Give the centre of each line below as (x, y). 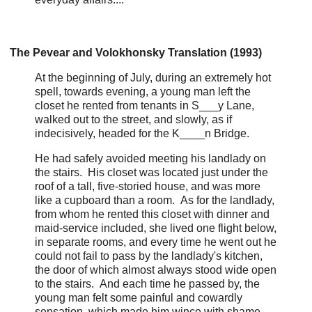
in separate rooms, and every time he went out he (156, 242)
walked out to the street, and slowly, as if (133, 119)
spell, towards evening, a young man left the (143, 91)
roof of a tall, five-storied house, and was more (148, 186)
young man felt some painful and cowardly (139, 297)
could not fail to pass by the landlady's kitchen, (149, 256)
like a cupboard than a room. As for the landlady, (155, 200)
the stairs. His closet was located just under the (151, 172)
